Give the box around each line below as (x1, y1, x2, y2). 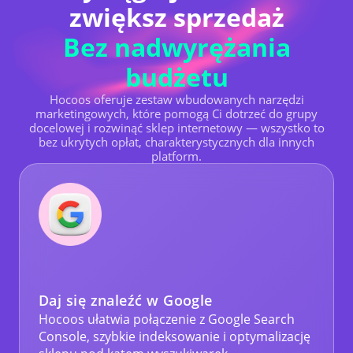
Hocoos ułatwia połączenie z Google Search (39, 310, 295, 328)
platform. (151, 147, 202, 164)
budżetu (124, 59, 229, 94)
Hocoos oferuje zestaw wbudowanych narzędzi (49, 91, 304, 107)
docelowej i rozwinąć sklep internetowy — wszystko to (28, 119, 325, 136)
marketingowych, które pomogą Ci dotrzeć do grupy (35, 105, 318, 121)
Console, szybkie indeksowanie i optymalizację (39, 327, 310, 345)
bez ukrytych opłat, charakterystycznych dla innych (39, 133, 314, 150)
